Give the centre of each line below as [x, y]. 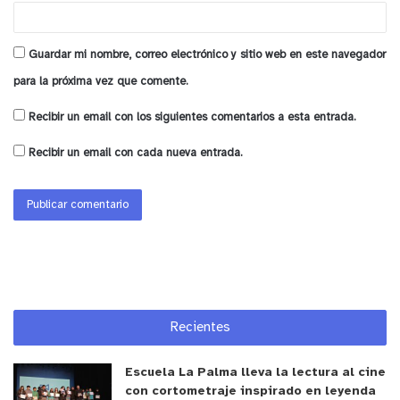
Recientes [200, 327]
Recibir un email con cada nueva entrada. [136, 153]
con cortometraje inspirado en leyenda [250, 391]
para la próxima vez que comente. [101, 81]
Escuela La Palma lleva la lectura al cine [255, 372]
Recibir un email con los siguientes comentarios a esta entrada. [192, 117]
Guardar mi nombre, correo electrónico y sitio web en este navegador [207, 54]
